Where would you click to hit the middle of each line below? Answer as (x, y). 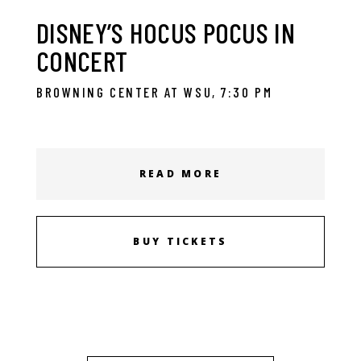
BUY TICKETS (180, 241)
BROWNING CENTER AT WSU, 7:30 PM (155, 92)
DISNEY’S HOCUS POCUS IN (166, 32)
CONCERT (82, 60)
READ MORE (180, 174)
